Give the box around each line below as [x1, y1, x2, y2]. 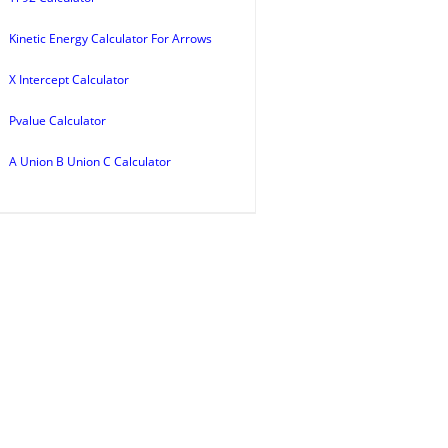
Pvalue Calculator [9, 112, 106, 129]
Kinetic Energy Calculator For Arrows [9, 30, 212, 47]
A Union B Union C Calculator [9, 153, 171, 170]
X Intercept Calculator [9, 71, 129, 88]
